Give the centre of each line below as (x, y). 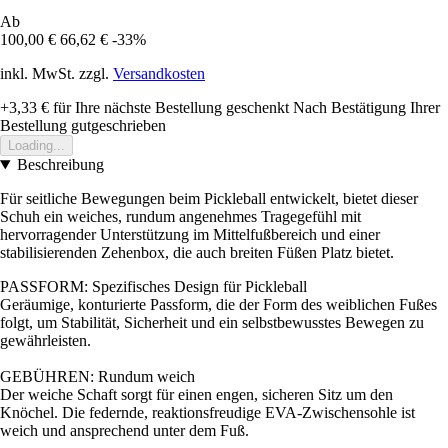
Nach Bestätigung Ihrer (366, 108)
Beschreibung (60, 165)
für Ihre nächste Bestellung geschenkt (169, 108)
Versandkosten (159, 74)
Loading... (36, 146)
